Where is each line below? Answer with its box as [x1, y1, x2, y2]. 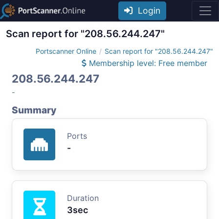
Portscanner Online [36, 46, 96, 55]
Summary [12, 104, 56, 116]
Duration [67, 193, 99, 203]
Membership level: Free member [87, 58, 207, 68]
